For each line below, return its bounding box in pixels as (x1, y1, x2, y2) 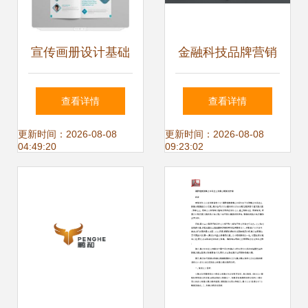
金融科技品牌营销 (178, 45, 277, 59)
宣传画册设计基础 (31, 45, 130, 59)
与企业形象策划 (37, 87, 124, 100)
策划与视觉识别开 (178, 87, 277, 100)
